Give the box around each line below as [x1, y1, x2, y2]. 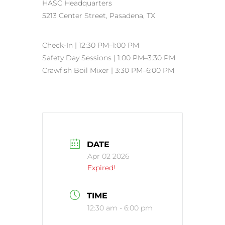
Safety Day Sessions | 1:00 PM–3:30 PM [42, 53, 175, 63]
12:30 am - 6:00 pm [87, 203, 153, 212]
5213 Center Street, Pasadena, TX [42, 11, 155, 21]
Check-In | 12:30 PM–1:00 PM [42, 41, 139, 50]
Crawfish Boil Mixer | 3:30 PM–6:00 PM [42, 66, 174, 75]
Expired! [87, 163, 116, 172]
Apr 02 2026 [87, 151, 129, 161]
